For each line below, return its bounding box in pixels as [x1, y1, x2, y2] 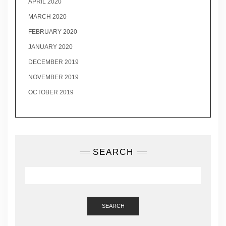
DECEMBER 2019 [28, 58, 79, 66]
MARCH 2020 [28, 13, 67, 20]
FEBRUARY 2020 [28, 28, 77, 35]
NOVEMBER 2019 [28, 73, 79, 81]
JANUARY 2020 [28, 43, 73, 50]
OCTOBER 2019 [28, 88, 74, 96]
